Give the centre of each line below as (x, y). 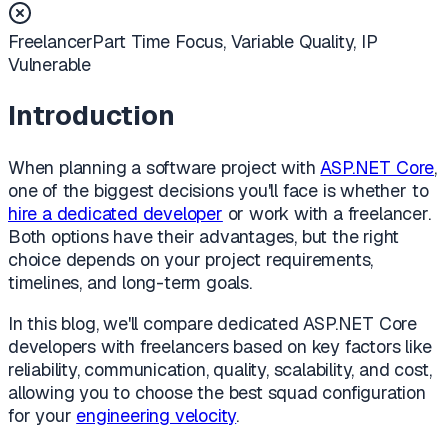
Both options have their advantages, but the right (204, 236)
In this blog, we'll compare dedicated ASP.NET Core (213, 323)
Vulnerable (50, 64)
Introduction (91, 116)
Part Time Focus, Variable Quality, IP (235, 41)
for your (42, 415)
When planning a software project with (164, 167)
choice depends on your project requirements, (191, 259)
